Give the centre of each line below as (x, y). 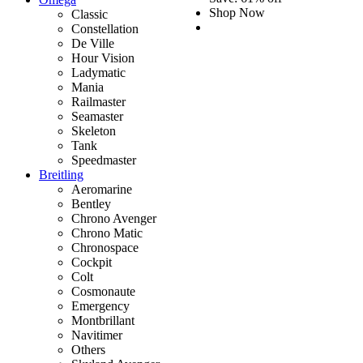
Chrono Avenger (114, 219)
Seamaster (97, 117)
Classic (90, 15)
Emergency (100, 306)
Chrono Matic (107, 233)
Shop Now (237, 12)
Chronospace (105, 248)
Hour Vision (103, 58)
